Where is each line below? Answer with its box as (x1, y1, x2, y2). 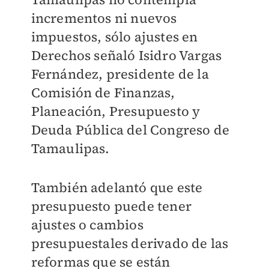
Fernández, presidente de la (31, 65, 209, 83)
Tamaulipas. (31, 139, 110, 157)
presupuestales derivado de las (31, 234, 229, 252)
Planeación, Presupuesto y (31, 102, 201, 120)
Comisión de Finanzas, (31, 83, 175, 101)
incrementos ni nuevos (31, 9, 177, 27)
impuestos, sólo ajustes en (31, 28, 198, 46)
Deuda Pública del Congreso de (31, 121, 230, 139)
